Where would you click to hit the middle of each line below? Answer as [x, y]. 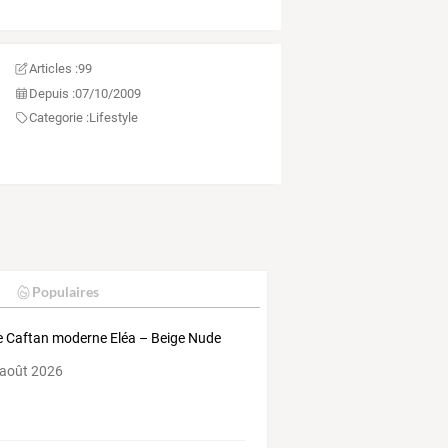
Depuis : [51, 93]
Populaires [65, 292]
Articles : [53, 69]
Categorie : [58, 118]
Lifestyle [113, 118]
